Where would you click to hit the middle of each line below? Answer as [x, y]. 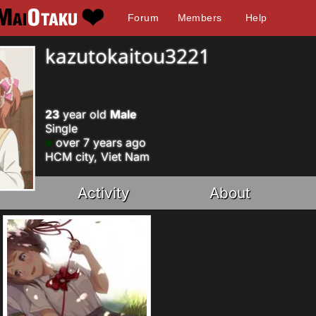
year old [85, 114]
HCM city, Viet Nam [97, 157]
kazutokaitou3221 [128, 56]
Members [200, 18]
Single [61, 128]
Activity [104, 193]
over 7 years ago [99, 142]
